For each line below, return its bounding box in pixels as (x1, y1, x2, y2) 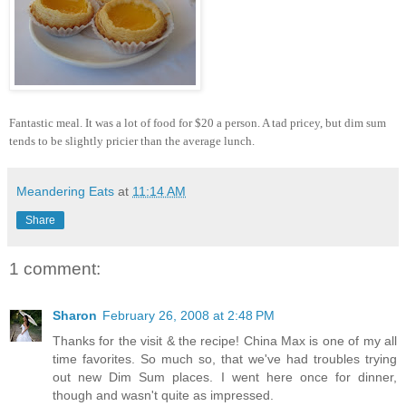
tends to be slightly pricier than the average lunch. (9, 133, 255, 148)
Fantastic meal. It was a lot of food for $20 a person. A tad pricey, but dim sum (9, 115, 386, 130)
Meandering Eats (16, 183, 114, 198)
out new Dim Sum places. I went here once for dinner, (53, 370, 397, 385)
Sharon (53, 308, 97, 324)
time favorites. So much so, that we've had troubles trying (53, 352, 397, 367)
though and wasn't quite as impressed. (53, 388, 274, 403)
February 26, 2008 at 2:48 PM (102, 308, 275, 324)
